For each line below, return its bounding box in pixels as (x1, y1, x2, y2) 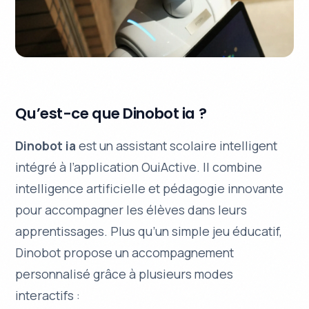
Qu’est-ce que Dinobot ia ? (15, 102, 207, 124)
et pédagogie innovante (146, 180, 284, 197)
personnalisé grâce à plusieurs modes (15, 266, 234, 283)
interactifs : (15, 287, 81, 304)
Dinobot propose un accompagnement (15, 244, 235, 261)
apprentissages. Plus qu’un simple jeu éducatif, (15, 223, 283, 240)
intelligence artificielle (15, 180, 146, 197)
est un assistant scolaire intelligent (76, 137, 278, 154)
